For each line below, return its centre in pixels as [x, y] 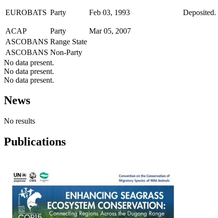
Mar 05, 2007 [110, 31]
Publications [35, 142]
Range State [69, 41]
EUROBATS [26, 12]
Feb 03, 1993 [109, 12]
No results [19, 121]
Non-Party [66, 52]
